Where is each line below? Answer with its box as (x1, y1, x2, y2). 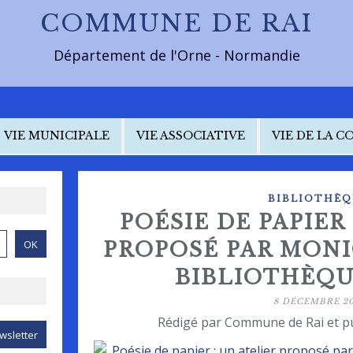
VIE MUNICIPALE (4, 128, 110, 143)
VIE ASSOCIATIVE (136, 128, 245, 143)
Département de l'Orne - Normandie (53, 46, 300, 65)
